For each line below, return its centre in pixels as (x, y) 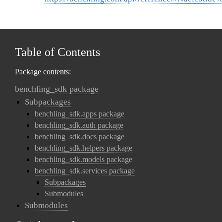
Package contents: (43, 72)
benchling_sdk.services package (85, 171)
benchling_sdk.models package (83, 159)
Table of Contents (57, 52)
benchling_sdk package (57, 89)
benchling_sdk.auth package (79, 125)
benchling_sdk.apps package (80, 114)
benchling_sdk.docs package (80, 137)
